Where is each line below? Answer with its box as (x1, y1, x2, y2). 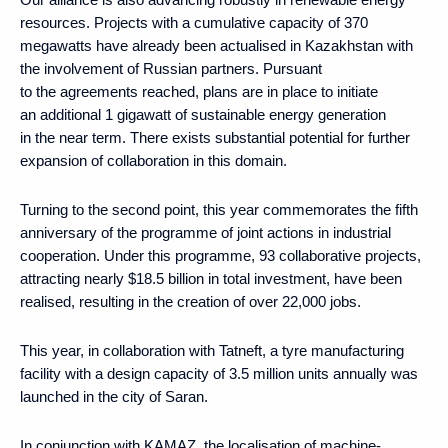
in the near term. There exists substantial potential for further (20, 128, 410, 146)
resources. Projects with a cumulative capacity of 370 (20, 13, 368, 31)
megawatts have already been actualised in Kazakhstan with (20, 36, 413, 54)
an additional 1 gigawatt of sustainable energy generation (20, 105, 386, 123)
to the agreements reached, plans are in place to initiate (20, 82, 378, 100)
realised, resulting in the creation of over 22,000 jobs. (20, 292, 361, 310)
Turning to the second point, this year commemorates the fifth (20, 200, 418, 218)
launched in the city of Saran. (20, 387, 208, 405)
